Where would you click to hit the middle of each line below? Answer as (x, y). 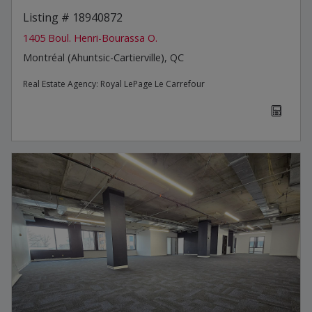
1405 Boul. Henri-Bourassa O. (90, 38)
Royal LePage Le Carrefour (153, 84)
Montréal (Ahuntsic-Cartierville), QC (103, 58)
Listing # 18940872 (73, 18)
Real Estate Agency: (62, 84)
